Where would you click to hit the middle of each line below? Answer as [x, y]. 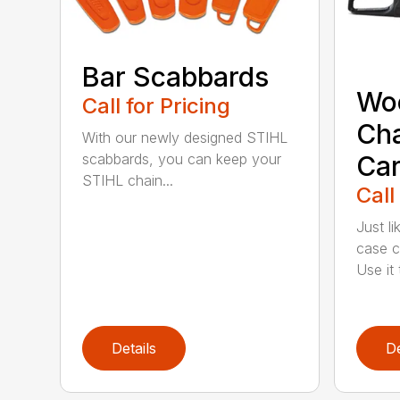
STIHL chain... [128, 180]
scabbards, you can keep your [182, 158]
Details [134, 349]
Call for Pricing [157, 105]
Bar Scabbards [176, 76]
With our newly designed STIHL [185, 137]
